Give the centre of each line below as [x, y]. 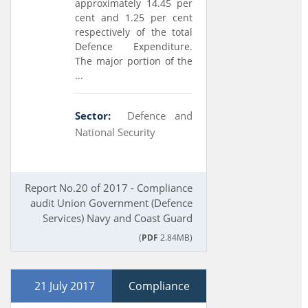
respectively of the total [134, 32]
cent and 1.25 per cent [134, 18]
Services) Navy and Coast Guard [118, 218]
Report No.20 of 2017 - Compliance [109, 188]
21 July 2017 [65, 286]
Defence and [160, 115]
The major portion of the [134, 61]
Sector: [93, 115]
